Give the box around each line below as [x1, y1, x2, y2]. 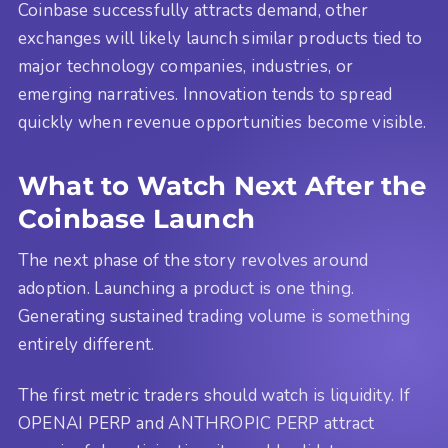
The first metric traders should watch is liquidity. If [18, 383, 411, 407]
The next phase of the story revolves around [18, 249, 369, 273]
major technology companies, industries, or [18, 54, 354, 78]
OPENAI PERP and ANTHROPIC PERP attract [18, 411, 375, 435]
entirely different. [18, 333, 155, 357]
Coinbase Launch [18, 202, 255, 234]
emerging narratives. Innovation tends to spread [18, 82, 393, 106]
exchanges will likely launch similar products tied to [18, 26, 423, 50]
